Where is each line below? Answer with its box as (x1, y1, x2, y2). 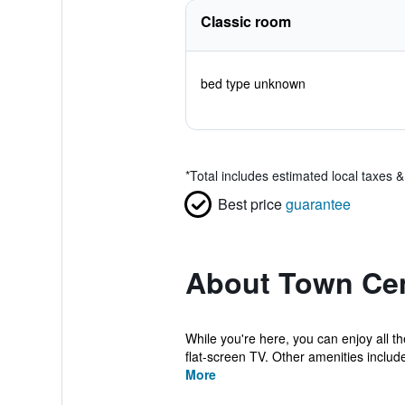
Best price (217, 193, 282, 214)
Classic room (200, 11, 291, 32)
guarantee (285, 193, 351, 214)
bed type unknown (200, 74, 306, 92)
